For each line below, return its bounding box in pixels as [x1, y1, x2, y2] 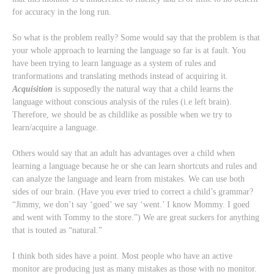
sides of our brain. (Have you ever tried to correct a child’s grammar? [12, 187, 253, 196]
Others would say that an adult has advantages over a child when [12, 148, 235, 158]
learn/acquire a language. [12, 122, 98, 132]
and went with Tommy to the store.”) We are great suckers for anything [12, 212, 259, 222]
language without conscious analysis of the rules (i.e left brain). [12, 97, 232, 106]
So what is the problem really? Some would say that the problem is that [12, 32, 260, 42]
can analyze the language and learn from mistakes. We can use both [12, 174, 245, 183]
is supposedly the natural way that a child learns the [53, 84, 233, 94]
